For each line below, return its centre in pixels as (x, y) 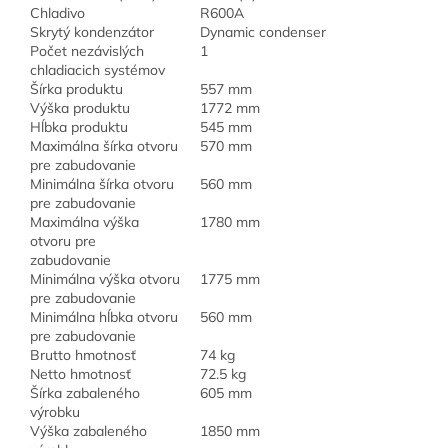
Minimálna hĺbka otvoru (104, 317)
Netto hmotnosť (80, 374)
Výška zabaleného (88, 431)
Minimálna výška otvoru (105, 279)
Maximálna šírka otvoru (104, 146)
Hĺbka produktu (79, 127)
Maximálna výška (84, 222)
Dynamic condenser (263, 32)
